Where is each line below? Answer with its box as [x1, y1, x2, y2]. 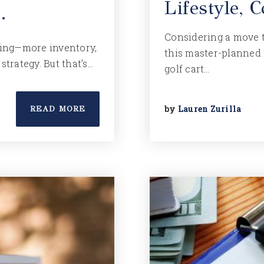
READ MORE [30, 104, 85, 114]
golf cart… [164, 62, 210, 75]
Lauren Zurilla [177, 103, 242, 114]
